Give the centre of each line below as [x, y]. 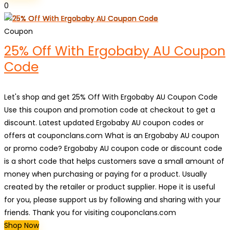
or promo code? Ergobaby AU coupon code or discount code [113, 148]
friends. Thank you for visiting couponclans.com [90, 213]
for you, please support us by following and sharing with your [112, 200]
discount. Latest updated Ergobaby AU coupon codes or [104, 123]
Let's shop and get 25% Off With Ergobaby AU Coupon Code [111, 97]
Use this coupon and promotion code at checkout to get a [110, 110]
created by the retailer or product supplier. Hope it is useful [110, 187]
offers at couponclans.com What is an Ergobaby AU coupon [112, 136]
